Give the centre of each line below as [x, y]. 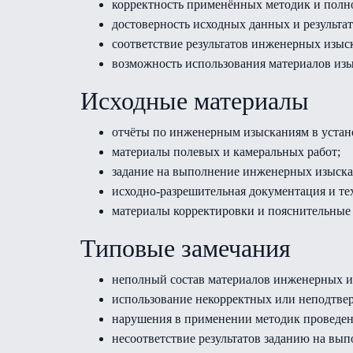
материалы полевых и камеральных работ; [226, 152]
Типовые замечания [186, 248]
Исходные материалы [195, 101]
